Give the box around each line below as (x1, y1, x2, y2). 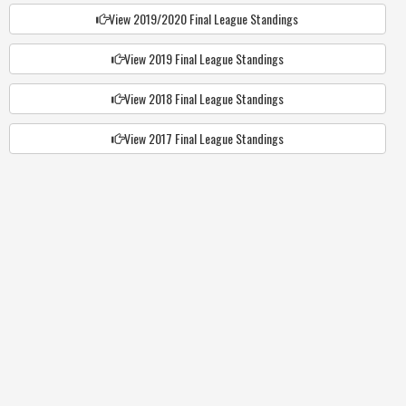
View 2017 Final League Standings (123, 128, 284, 148)
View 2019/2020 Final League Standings (109, 8, 299, 28)
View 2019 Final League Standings (123, 48, 284, 68)
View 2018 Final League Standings (123, 88, 284, 108)
